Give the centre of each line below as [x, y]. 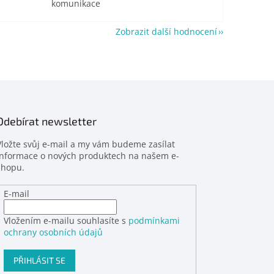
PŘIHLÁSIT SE [40, 261]
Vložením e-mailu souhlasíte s [66, 221]
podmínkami [154, 221]
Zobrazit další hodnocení [166, 31]
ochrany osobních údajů [54, 232]
